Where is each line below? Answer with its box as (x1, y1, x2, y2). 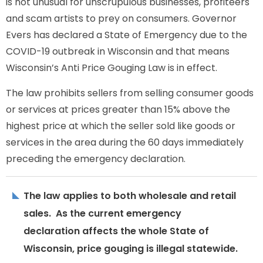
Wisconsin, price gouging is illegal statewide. (23, 242, 238, 255)
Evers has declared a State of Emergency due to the (6, 28, 247, 42)
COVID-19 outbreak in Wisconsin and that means (6, 45, 230, 58)
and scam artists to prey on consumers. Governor (6, 12, 237, 25)
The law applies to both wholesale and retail (23, 189, 236, 203)
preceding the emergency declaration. (6, 152, 186, 166)
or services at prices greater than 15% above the (6, 103, 230, 116)
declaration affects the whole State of (23, 224, 209, 238)
